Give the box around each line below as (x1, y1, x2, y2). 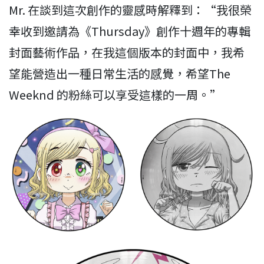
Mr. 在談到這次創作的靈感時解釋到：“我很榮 (9, 1, 252, 18)
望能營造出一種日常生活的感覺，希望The (9, 65, 230, 82)
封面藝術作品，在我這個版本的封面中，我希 (9, 44, 245, 61)
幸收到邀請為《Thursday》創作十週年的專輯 (9, 22, 250, 39)
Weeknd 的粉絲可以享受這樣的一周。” (9, 86, 222, 103)
